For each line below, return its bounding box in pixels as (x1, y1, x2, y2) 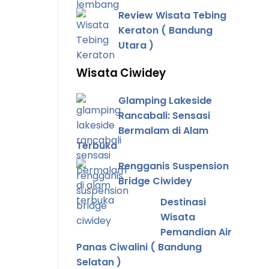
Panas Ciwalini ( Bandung (76, 240, 202, 254)
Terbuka (76, 138, 117, 153)
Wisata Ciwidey (76, 64, 166, 81)
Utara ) (118, 38, 154, 53)
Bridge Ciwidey (118, 174, 192, 189)
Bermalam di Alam (118, 123, 208, 138)
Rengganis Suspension (118, 159, 229, 174)
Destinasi (160, 195, 206, 209)
